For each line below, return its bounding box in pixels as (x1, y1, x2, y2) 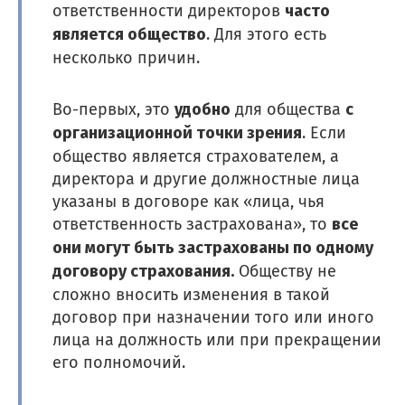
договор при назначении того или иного (52, 306, 375, 327)
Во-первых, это (52, 99, 175, 119)
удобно (174, 97, 231, 123)
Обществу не (234, 260, 337, 281)
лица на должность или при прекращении (52, 329, 382, 350)
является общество (52, 22, 207, 48)
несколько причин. (52, 47, 201, 68)
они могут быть (52, 235, 179, 261)
